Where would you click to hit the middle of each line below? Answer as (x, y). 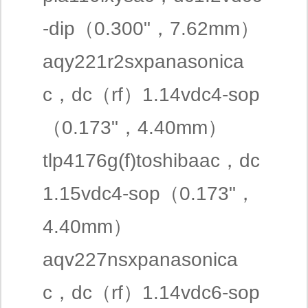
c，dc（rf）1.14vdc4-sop (151, 95)
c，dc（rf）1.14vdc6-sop (151, 293)
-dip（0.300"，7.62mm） (151, 29)
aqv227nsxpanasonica (140, 260)
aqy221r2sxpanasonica (143, 62)
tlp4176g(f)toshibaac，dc (151, 161)
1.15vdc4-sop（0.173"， (149, 194)
